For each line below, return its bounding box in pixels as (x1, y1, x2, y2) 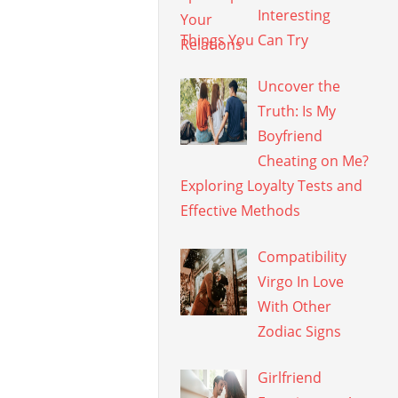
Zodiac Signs (258, 322, 342, 341)
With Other (258, 297, 332, 316)
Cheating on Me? (258, 151, 370, 171)
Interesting (258, 5, 331, 25)
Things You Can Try (180, 30, 309, 50)
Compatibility (258, 247, 347, 267)
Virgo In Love (258, 272, 345, 291)
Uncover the (258, 76, 341, 96)
